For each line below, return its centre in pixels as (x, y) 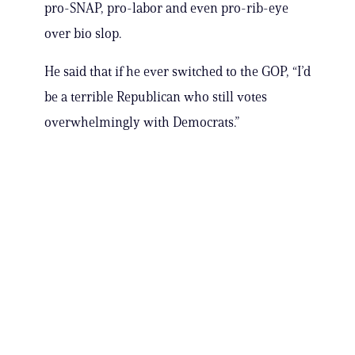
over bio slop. (83, 34)
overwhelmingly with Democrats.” (142, 122)
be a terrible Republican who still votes (156, 97)
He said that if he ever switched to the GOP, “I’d (177, 72)
